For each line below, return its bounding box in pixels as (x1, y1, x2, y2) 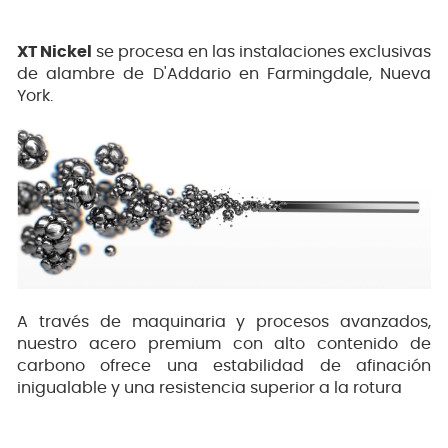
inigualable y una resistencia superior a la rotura (17, 379, 402, 396)
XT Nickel (17, 44, 92, 61)
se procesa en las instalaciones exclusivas (92, 44, 431, 61)
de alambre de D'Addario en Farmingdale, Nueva (17, 66, 431, 83)
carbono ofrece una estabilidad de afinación (17, 357, 431, 374)
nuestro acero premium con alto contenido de (17, 335, 431, 352)
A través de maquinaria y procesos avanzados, (17, 313, 431, 330)
